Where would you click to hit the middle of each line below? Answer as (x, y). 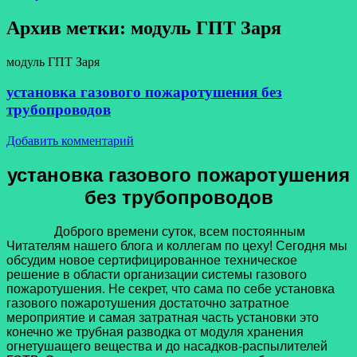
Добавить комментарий (70, 141)
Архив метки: (69, 27)
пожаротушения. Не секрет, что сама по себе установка (171, 288)
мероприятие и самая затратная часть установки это (163, 317)
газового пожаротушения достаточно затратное (148, 303)
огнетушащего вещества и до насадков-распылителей (167, 346)
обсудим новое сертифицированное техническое (152, 260)
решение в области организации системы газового (157, 274)
